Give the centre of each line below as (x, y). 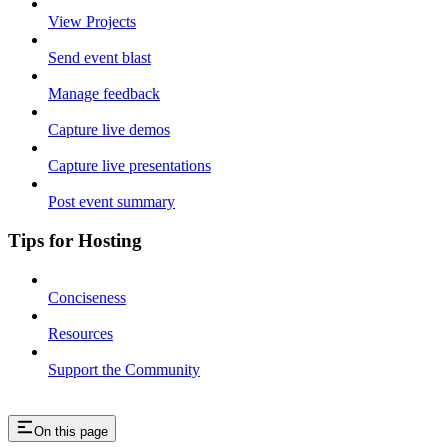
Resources (80, 333)
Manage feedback (104, 94)
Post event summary (111, 202)
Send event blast (99, 58)
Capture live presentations (129, 166)
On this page (71, 431)
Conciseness (87, 297)
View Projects (92, 22)
